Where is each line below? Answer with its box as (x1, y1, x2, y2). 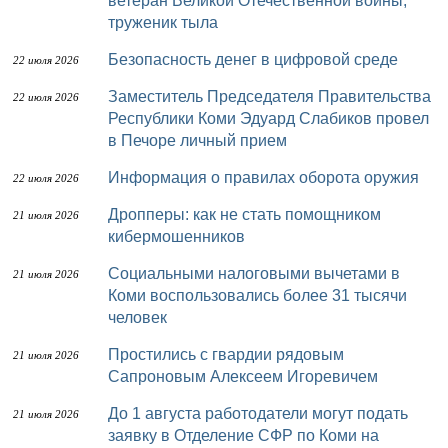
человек (108, 309, 167, 326)
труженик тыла (108, 14, 218, 31)
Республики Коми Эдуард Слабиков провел (108, 110, 429, 127)
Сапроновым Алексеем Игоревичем (108, 368, 378, 385)
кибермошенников (108, 228, 245, 245)
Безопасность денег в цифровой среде (119, 51, 398, 68)
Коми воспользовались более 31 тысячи (108, 287, 407, 304)
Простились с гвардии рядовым (108, 346, 120, 363)
